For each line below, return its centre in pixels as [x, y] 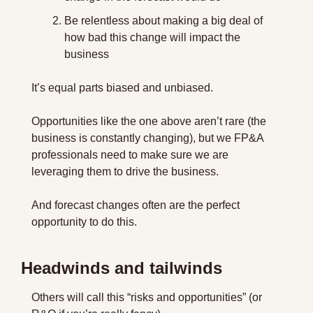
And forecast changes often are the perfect [136, 205]
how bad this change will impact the [152, 37]
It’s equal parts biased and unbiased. [122, 87]
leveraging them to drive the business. [125, 171]
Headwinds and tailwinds [122, 268]
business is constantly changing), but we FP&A [147, 138]
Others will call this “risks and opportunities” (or [147, 297]
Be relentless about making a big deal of [163, 20]
